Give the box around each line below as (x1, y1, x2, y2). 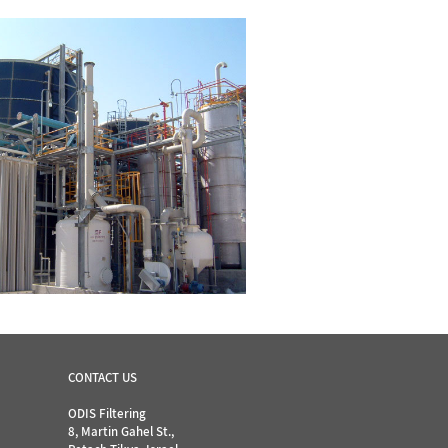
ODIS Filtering (68, 404, 147, 422)
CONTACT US (68, 368, 138, 386)
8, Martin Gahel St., (68, 422, 175, 440)
